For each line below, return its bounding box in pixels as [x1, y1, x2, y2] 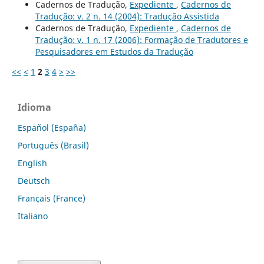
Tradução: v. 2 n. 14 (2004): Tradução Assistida [35, 10, 219, 22]
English [18, 157, 47, 169]
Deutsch [18, 174, 50, 186]
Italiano [18, 210, 48, 222]
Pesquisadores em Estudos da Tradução [35, 45, 193, 57]
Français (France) [18, 192, 85, 204]
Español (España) [18, 121, 86, 133]
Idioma [18, 100, 51, 114]
